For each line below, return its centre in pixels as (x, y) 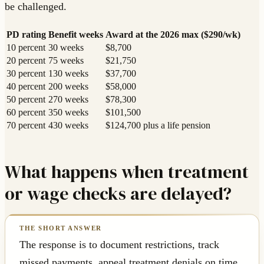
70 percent (26, 126)
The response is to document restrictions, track (119, 245)
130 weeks (68, 74)
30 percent (26, 74)
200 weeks (68, 87)
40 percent (26, 87)
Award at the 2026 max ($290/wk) (173, 35)
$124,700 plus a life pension (158, 126)
